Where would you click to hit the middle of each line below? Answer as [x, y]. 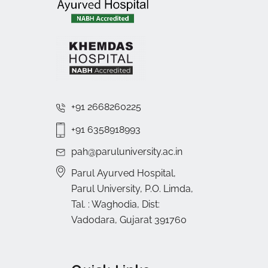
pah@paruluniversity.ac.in [127, 152]
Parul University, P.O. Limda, [132, 189]
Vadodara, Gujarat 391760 [129, 220]
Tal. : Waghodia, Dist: [115, 205]
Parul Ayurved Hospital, [124, 173]
